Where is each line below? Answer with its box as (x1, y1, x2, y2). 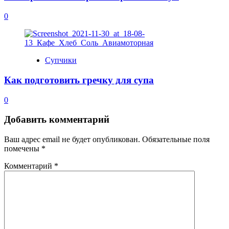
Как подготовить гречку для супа (4, 74, 154, 85)
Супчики (45, 56, 77, 65)
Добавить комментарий (4, 114, 109, 125)
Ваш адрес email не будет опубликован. (4, 135, 140, 144)
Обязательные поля (142, 135, 210, 144)
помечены (4, 144, 41, 153)
